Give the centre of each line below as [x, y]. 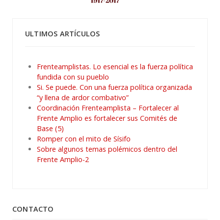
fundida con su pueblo [73, 77]
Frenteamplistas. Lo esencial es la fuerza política [115, 67]
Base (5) [50, 129]
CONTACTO [33, 209]
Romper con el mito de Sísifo [84, 139]
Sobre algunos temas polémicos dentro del [107, 149]
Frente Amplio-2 [63, 160]
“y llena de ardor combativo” [83, 98]
